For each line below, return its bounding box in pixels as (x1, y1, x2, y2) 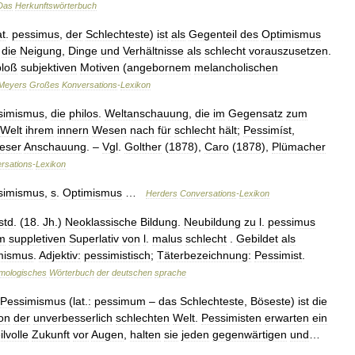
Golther (124, 140, 162, 153)
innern (57, 124, 89, 136)
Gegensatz (228, 107, 283, 120)
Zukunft (32, 328, 70, 341)
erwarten (265, 311, 309, 324)
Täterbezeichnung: (157, 249, 251, 261)
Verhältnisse (123, 44, 184, 57)
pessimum (94, 295, 146, 307)
